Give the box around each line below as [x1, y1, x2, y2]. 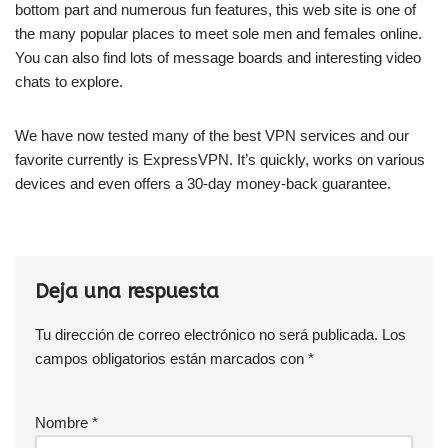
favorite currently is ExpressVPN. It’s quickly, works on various [15, 150, 425, 168]
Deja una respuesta [35, 279, 219, 303]
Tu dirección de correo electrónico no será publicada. [35, 325, 378, 343]
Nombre [35, 413, 92, 431]
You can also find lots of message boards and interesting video [15, 48, 421, 66]
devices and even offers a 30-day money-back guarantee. [15, 174, 391, 192]
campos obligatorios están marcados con [35, 349, 308, 367]
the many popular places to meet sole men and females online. [15, 24, 422, 42]
